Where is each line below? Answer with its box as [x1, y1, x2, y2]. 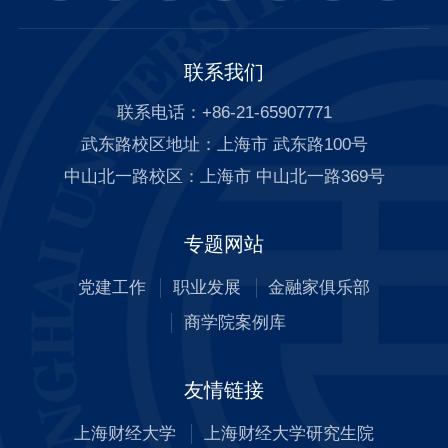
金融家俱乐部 [268, 278, 371, 298]
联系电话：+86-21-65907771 [116, 103, 332, 123]
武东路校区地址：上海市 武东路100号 [80, 135, 368, 155]
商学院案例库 [184, 313, 287, 333]
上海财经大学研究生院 [203, 423, 374, 443]
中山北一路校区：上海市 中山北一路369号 [63, 167, 385, 187]
